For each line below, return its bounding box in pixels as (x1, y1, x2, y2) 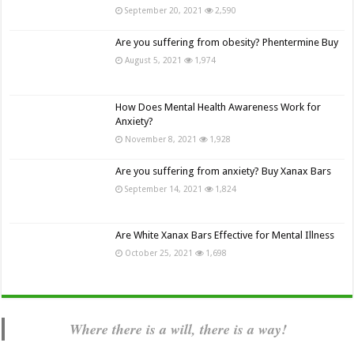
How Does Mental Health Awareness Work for (115, 100, 322, 113)
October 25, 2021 (125, 247, 194, 258)
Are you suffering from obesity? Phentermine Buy (115, 36, 339, 49)
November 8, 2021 (125, 134, 198, 144)
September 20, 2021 (125, 6, 203, 16)
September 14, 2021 (125, 183, 203, 194)
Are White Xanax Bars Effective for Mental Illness (115, 228, 335, 241)
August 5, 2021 (125, 55, 183, 66)
